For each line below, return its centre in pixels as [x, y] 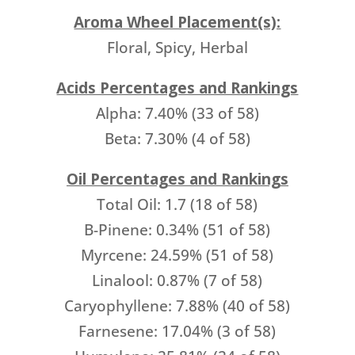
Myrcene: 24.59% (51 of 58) [177, 255]
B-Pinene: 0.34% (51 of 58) [177, 230]
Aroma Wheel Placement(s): [177, 22]
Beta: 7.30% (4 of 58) [177, 139]
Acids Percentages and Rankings [177, 88]
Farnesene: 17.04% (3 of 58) [177, 331]
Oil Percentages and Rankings [177, 179]
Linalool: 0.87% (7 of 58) [177, 281]
